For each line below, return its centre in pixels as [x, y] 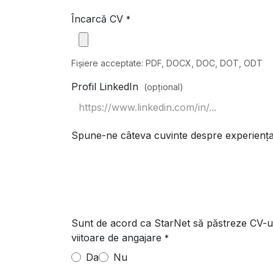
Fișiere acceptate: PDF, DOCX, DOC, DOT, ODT [167, 63]
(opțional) [164, 87]
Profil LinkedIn [105, 87]
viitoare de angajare [116, 238]
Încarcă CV [97, 19]
